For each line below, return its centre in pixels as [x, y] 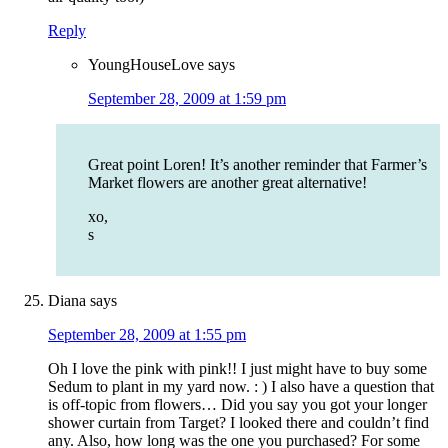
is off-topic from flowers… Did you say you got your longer [237, 405]
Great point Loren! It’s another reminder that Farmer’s [257, 165]
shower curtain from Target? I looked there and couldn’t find [238, 423]
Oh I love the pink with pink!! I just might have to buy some [237, 369]
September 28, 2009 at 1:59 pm [187, 99]
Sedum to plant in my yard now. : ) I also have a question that [241, 387]
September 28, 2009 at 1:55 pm [147, 335]
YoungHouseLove [146, 65]
